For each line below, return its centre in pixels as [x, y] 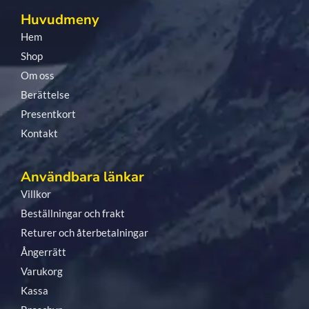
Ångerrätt [43, 252]
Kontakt [39, 133]
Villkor [36, 194]
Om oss [38, 76]
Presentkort [48, 114]
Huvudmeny [60, 20]
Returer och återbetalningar [84, 233]
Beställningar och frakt [73, 213]
